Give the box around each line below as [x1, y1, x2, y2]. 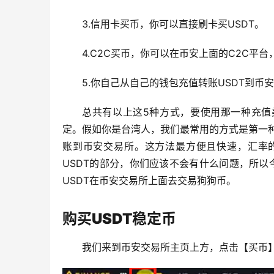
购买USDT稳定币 [62, 210, 176, 228]
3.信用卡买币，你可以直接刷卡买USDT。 [82, 18, 264, 30]
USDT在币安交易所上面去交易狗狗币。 [62, 174, 236, 187]
